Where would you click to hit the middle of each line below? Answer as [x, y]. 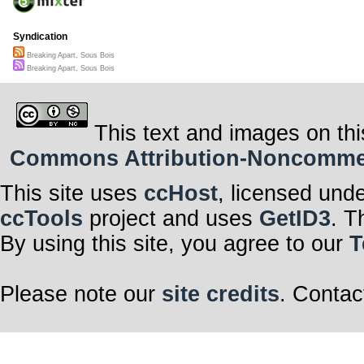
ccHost [181, 193]
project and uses [171, 218]
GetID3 [295, 218]
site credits [221, 294]
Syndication [40, 37]
